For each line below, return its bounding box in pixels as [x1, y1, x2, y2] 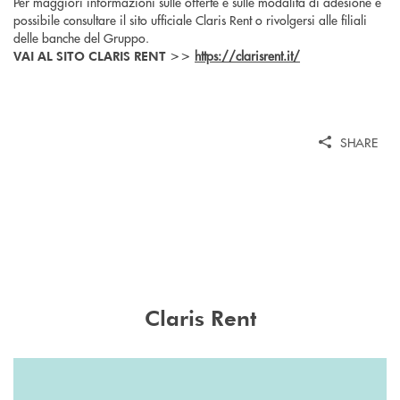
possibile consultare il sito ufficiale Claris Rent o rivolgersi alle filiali [13, 11, 367, 29]
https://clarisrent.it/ [195, 46, 300, 65]
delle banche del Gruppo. [13, 29, 149, 47]
